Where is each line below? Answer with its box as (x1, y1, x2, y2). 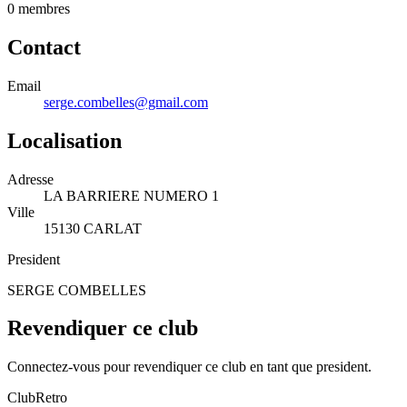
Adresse (7, 171, 54, 187)
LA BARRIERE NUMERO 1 (44, 187, 219, 203)
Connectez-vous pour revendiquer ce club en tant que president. (7, 359, 372, 375)
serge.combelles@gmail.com (44, 94, 208, 110)
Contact (7, 35, 81, 59)
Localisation (7, 128, 122, 153)
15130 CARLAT (44, 220, 142, 236)
